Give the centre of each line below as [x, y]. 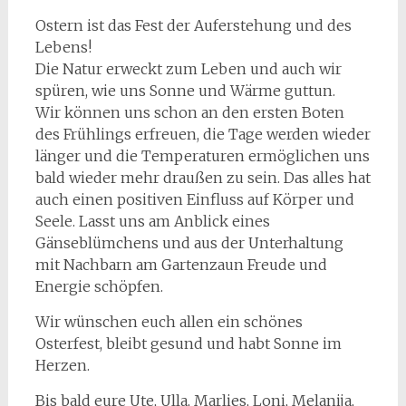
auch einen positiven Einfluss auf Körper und [194, 200]
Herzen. [62, 366]
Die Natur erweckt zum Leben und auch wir [188, 69]
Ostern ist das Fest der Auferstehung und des [193, 26]
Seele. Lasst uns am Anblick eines [152, 222]
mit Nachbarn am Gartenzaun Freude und [181, 265]
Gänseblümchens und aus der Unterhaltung [189, 243]
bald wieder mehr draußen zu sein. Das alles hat [203, 178]
